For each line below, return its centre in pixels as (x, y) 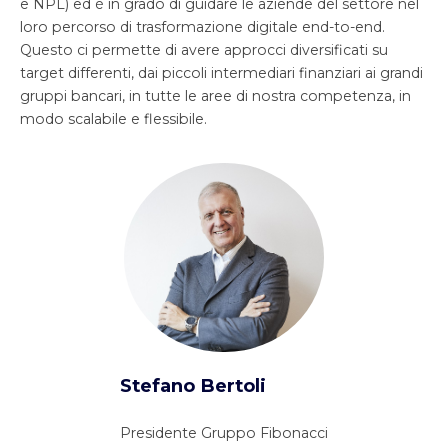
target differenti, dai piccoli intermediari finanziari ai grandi (221, 73)
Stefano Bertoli (193, 386)
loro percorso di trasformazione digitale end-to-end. (202, 27)
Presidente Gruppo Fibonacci (224, 433)
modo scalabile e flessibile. (113, 119)
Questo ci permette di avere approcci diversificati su (204, 50)
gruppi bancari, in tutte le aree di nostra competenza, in (215, 96)
